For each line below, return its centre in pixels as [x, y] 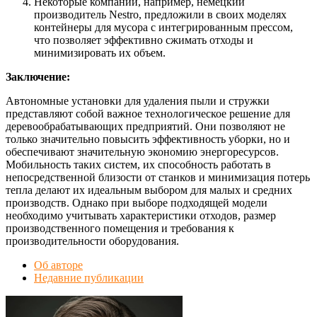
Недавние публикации [89, 278]
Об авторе [58, 265]
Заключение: [38, 77]
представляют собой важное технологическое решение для [148, 114]
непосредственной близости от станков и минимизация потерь [158, 178]
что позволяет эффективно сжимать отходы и [144, 40]
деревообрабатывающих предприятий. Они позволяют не [145, 127]
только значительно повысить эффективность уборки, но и [148, 139]
